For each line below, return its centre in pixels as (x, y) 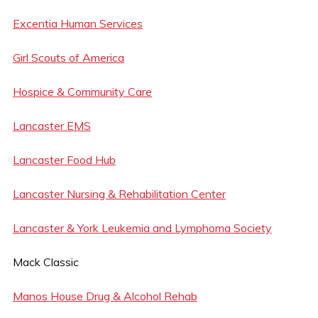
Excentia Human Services (77, 23)
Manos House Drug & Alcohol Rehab (105, 296)
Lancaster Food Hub (64, 159)
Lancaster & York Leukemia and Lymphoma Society (142, 227)
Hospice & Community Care (82, 91)
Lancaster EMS (51, 125)
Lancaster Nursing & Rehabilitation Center (119, 193)
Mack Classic (45, 262)
